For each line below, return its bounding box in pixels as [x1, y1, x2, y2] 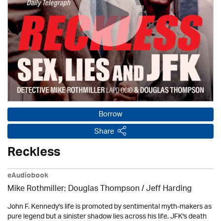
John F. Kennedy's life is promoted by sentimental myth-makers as [7, 199, 212, 215]
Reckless [7, 142, 60, 166]
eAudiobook [7, 170, 48, 184]
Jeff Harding [146, 181, 192, 197]
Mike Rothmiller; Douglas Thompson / [7, 181, 146, 197]
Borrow [99, 107, 122, 122]
